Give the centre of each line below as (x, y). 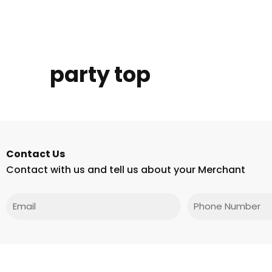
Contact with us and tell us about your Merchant (126, 169)
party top (100, 74)
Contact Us (36, 154)
